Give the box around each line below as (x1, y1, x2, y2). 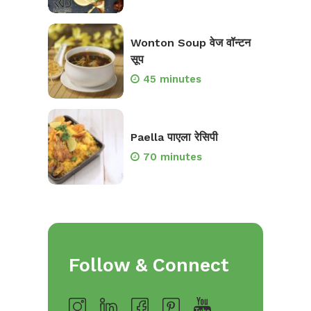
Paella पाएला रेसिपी (130, 130, 218, 144)
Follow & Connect (69, 253, 229, 276)
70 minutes (142, 150, 202, 163)
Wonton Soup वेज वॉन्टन (130, 36, 251, 50)
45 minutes (142, 73, 201, 86)
